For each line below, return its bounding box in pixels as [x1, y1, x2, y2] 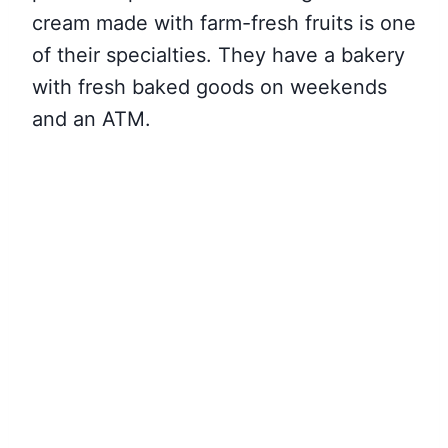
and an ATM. [32, 107, 151, 131]
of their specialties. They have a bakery [32, 43, 405, 67]
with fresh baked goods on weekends [32, 75, 387, 99]
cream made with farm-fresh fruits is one [32, 11, 416, 35]
